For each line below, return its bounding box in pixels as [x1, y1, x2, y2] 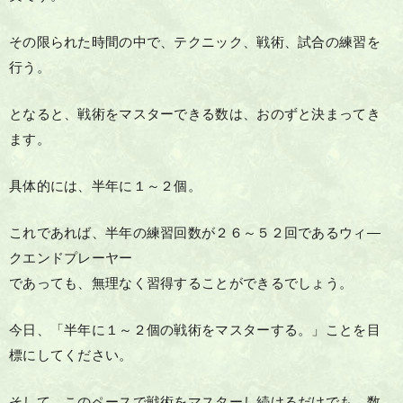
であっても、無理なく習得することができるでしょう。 [9, 276, 354, 291]
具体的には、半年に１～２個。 [9, 179, 202, 193]
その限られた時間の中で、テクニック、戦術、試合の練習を [9, 35, 381, 49]
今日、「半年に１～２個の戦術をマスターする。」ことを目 [9, 323, 381, 337]
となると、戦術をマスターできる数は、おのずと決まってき [9, 107, 381, 121]
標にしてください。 [9, 348, 133, 363]
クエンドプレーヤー [9, 251, 133, 265]
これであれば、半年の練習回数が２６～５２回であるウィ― [9, 226, 381, 240]
